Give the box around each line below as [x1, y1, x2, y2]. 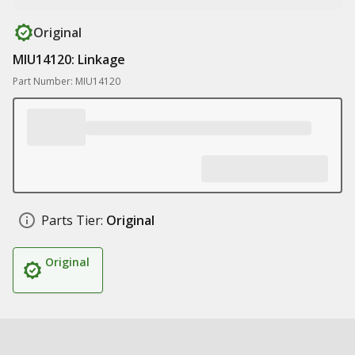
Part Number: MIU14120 [13, 74, 120, 88]
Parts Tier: [41, 212, 103, 229]
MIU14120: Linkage [13, 51, 125, 68]
